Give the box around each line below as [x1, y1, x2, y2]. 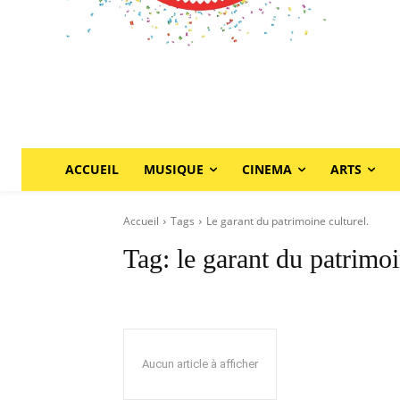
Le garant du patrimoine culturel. [206, 213, 369, 229]
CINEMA [241, 161, 292, 178]
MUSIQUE [143, 161, 204, 178]
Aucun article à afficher [142, 357, 258, 371]
